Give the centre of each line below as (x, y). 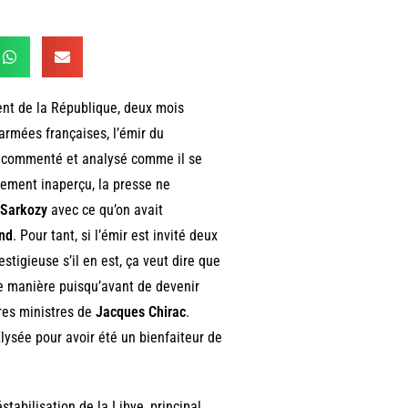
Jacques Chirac (140, 311)
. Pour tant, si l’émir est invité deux (115, 235)
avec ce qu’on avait (105, 209)
